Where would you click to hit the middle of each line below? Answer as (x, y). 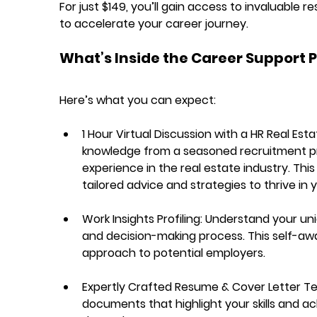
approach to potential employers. (173, 253)
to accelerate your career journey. (154, 23)
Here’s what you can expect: (137, 100)
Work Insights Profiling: (142, 219)
